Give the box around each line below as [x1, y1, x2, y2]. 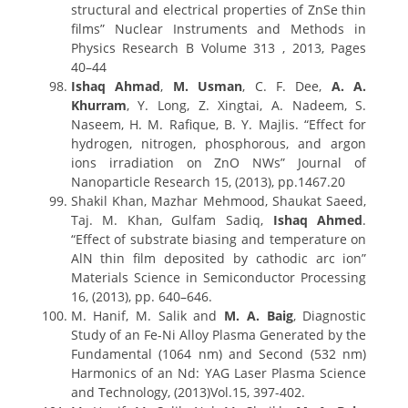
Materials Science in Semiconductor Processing [70, 269, 367, 286]
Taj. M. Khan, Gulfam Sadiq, [70, 211, 273, 229]
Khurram [70, 97, 127, 114]
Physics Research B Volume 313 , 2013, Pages [70, 39, 367, 56]
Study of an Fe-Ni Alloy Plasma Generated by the [70, 326, 367, 343]
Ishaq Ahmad [70, 77, 161, 95]
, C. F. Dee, [242, 77, 331, 95]
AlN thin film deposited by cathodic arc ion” [70, 250, 367, 267]
